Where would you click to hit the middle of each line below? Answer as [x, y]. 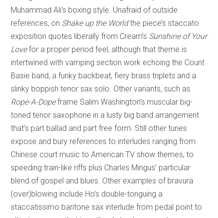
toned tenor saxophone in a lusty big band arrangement [105, 115]
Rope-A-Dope [33, 102]
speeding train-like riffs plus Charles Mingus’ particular [101, 168]
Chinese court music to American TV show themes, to [102, 155]
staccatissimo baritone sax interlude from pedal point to [107, 207]
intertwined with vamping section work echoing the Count [108, 63]
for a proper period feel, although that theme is [107, 50]
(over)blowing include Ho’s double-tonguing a [87, 194]
